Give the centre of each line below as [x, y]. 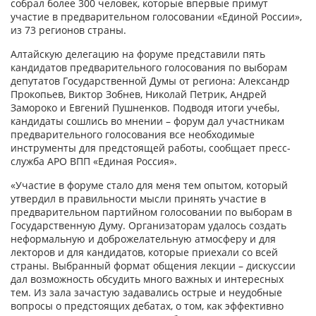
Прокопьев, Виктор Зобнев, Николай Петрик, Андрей [139, 94]
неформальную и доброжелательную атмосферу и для [143, 239]
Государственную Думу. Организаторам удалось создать [148, 225]
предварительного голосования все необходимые [133, 134]
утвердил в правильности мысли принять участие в [138, 199]
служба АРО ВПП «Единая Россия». [94, 161]
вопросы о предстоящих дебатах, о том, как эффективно [147, 306]
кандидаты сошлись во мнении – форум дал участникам [147, 121]
